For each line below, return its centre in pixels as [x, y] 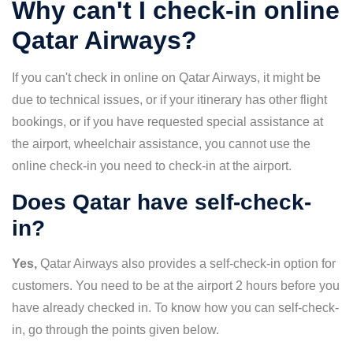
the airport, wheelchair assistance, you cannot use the [161, 144]
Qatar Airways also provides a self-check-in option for [188, 264]
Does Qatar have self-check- [162, 202]
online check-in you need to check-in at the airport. [152, 166]
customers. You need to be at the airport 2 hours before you [176, 286]
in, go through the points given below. [115, 330]
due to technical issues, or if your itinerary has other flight [169, 100]
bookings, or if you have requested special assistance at [167, 122]
